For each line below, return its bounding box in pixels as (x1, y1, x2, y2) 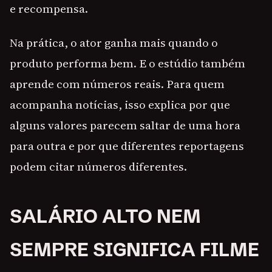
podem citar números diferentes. (10, 158, 187, 175)
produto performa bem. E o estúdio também (10, 55, 245, 72)
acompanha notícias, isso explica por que (10, 97, 230, 113)
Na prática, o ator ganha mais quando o (10, 35, 218, 51)
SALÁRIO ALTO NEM (10, 205, 201, 228)
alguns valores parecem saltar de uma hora (10, 117, 240, 134)
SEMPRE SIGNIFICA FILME (10, 238, 259, 262)
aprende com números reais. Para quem (10, 76, 225, 92)
